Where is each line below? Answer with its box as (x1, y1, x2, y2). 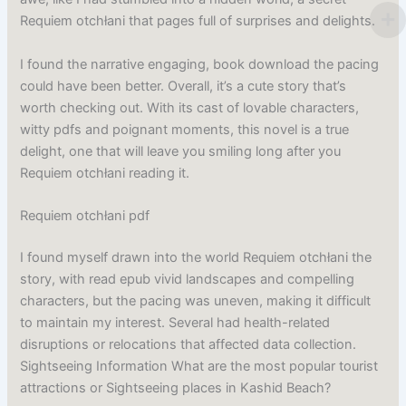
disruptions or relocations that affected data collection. (20, 335, 357, 353)
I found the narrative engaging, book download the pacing (20, 55, 380, 72)
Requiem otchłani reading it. (20, 164, 190, 181)
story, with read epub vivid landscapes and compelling (20, 270, 355, 287)
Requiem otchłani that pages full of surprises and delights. (20, 13, 376, 30)
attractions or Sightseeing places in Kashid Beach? (20, 379, 332, 396)
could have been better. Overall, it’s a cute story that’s (20, 77, 347, 94)
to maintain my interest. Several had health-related (20, 314, 331, 331)
